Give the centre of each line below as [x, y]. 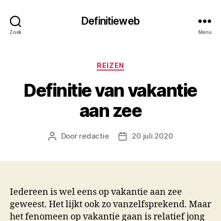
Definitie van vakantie [110, 90]
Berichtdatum [146, 136]
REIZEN [110, 65]
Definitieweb [110, 21]
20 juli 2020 [152, 136]
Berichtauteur [76, 136]
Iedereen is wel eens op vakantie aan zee [96, 192]
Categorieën [135, 63]
